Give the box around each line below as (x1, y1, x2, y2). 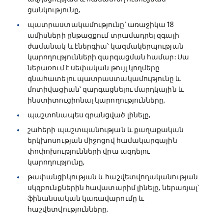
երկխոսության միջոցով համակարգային (27, 135, 177, 145)
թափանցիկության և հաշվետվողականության (27, 171, 198, 182)
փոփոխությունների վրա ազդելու (27, 146, 150, 156)
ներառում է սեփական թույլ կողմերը (27, 62, 160, 73)
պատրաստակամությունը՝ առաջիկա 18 (27, 19, 174, 29)
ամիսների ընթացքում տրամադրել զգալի (27, 30, 179, 40)
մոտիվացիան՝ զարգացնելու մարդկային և (27, 84, 184, 94)
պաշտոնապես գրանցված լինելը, (27, 110, 151, 120)
